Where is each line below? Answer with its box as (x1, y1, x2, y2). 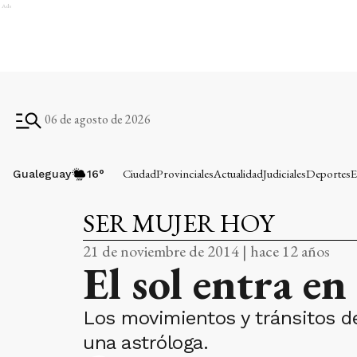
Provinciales (156, 166, 214, 181)
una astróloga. (83, 331, 208, 354)
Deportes (306, 166, 351, 181)
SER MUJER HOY (83, 206, 274, 240)
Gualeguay (13, 167, 71, 180)
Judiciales (263, 166, 307, 181)
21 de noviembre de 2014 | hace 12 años (83, 241, 330, 261)
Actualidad (214, 166, 264, 181)
